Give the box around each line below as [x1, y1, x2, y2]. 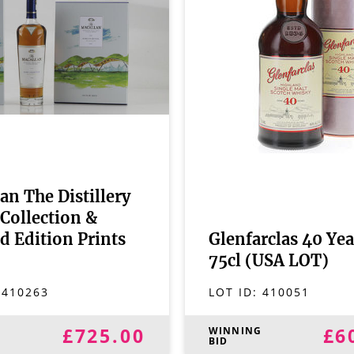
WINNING [208, 324, 262, 337]
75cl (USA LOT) [208, 254, 329, 269]
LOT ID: [208, 284, 262, 299]
